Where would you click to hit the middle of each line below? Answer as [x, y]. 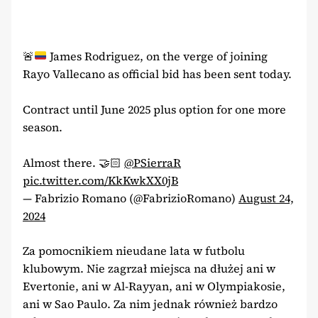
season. [43, 127]
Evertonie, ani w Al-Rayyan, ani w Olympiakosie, [154, 286]
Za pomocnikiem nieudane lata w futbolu [134, 250]
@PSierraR [153, 162]
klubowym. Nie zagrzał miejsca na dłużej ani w [149, 268]
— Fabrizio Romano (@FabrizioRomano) [131, 198]
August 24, [266, 198]
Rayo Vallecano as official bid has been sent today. [157, 73]
